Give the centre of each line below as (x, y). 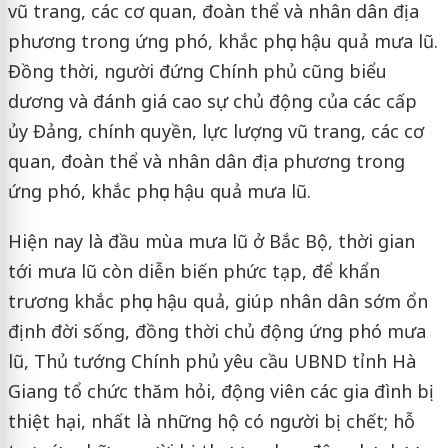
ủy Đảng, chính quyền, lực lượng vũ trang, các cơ (215, 131)
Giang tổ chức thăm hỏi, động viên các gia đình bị (220, 391)
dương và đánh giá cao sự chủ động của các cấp (212, 101)
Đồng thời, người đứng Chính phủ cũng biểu (197, 71)
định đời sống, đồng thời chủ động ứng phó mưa (216, 331)
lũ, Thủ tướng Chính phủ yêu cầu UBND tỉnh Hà (211, 361)
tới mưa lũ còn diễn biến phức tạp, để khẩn (193, 271)
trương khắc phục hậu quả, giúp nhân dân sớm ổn (217, 301)
